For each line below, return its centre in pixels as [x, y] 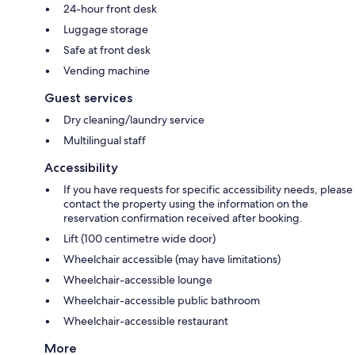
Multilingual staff [105, 140]
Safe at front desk [107, 50]
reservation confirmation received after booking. [183, 218]
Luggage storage [106, 29]
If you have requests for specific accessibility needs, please [208, 189]
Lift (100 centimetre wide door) [139, 238]
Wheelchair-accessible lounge [138, 279]
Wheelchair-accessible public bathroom [162, 300]
